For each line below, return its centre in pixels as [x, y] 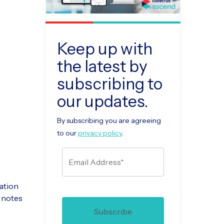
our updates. [102, 101]
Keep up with [105, 49]
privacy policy [100, 133]
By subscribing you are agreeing [109, 121]
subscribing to [110, 84]
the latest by [102, 66]
